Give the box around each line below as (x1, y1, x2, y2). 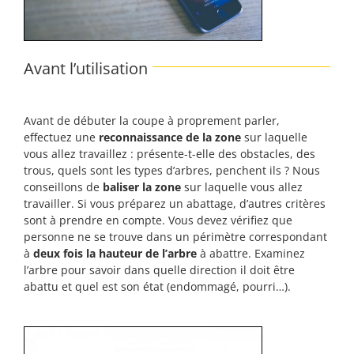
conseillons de (24, 179, 103, 195)
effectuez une (24, 130, 99, 145)
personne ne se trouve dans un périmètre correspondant (24, 229, 327, 245)
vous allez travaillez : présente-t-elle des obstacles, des (24, 146, 315, 162)
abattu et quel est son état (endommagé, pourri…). (24, 279, 291, 295)
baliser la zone (103, 179, 181, 195)
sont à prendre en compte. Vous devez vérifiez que (24, 213, 292, 228)
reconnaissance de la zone (99, 130, 241, 145)
